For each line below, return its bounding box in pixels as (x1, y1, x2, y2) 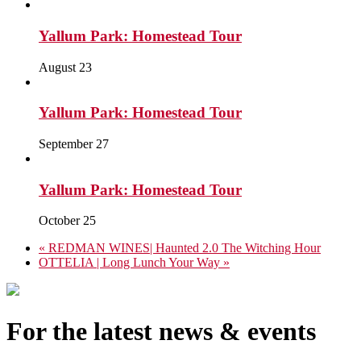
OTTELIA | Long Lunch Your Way (39, 255, 223, 270)
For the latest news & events (6, 316, 316, 346)
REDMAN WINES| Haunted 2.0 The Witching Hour (45, 241, 321, 255)
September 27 (39, 136, 109, 151)
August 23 (39, 60, 92, 74)
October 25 (39, 214, 96, 228)
